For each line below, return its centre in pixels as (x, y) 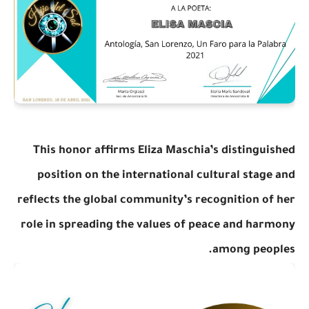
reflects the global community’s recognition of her (156, 200)
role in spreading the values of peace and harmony (158, 225)
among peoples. (254, 250)
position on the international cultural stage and (166, 176)
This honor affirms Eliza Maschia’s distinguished (164, 151)
